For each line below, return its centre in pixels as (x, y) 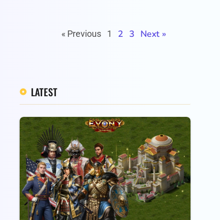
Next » (153, 34)
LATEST (44, 92)
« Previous (82, 33)
